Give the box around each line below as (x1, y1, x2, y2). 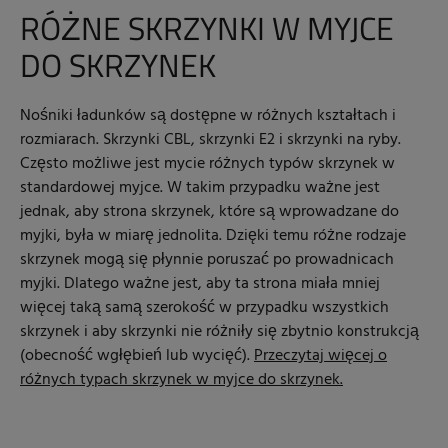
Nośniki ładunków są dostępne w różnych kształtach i (20, 102, 396, 129)
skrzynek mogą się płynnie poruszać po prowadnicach (20, 246, 394, 273)
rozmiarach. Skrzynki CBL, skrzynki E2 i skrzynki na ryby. (20, 126, 401, 153)
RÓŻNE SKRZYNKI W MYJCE (20, 3, 394, 52)
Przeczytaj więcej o (254, 342, 387, 369)
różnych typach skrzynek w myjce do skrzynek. (20, 366, 343, 393)
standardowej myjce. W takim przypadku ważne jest (20, 174, 380, 201)
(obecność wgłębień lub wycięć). (20, 342, 254, 369)
